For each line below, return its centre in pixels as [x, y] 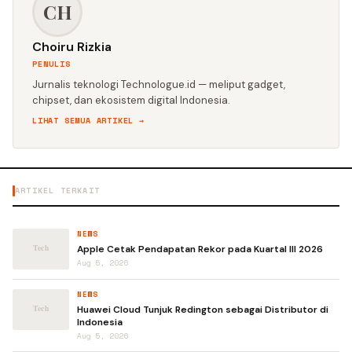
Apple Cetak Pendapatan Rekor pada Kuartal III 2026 [200, 249]
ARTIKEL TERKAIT [57, 191]
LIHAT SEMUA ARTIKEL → [88, 121]
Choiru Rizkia [72, 47]
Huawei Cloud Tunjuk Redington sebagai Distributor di [203, 310]
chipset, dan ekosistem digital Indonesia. [131, 100]
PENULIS [51, 64]
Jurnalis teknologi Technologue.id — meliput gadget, [159, 84]
